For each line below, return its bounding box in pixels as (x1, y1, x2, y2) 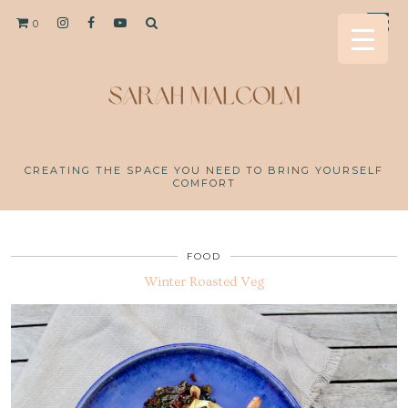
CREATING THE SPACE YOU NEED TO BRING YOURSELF (25, 163, 383, 177)
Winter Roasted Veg (143, 273, 265, 290)
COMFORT (172, 176, 236, 189)
